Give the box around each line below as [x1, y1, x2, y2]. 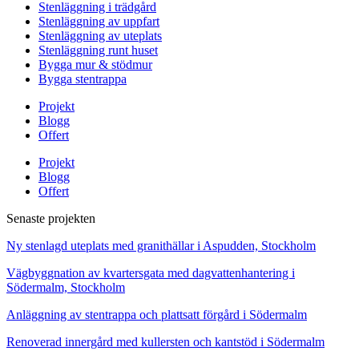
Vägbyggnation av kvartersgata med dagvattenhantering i [6, 266, 295, 280]
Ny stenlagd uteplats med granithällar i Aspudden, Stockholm [6, 239, 316, 253]
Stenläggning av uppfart [38, 14, 159, 29]
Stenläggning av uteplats [38, 29, 162, 43]
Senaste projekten [6, 212, 95, 226]
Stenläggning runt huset [38, 43, 158, 58]
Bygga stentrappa [38, 72, 127, 87]
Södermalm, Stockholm [6, 280, 125, 295]
